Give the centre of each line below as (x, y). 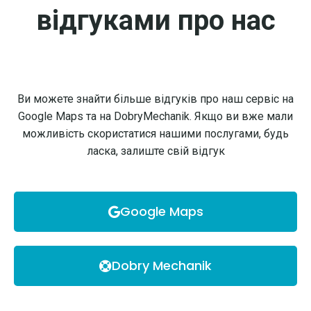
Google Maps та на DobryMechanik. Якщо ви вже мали (155, 116)
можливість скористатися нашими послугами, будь (155, 134)
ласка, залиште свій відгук (155, 151)
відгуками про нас (155, 20)
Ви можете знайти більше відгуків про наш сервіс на (155, 99)
